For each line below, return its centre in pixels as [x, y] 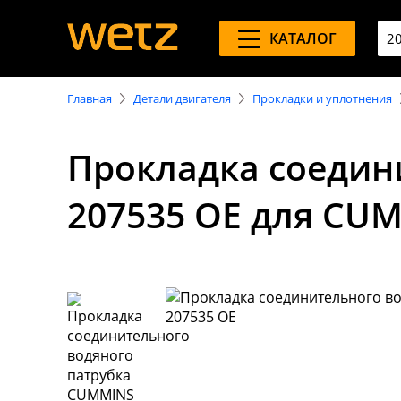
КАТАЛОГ [303, 38]
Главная [90, 98]
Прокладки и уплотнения [322, 98]
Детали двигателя [182, 98]
